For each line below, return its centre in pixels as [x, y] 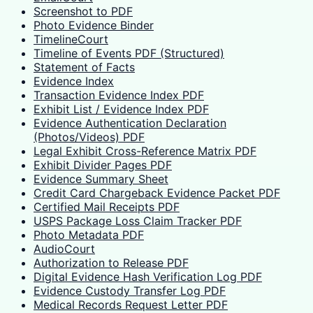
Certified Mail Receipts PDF [107, 207]
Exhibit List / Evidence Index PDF [121, 109]
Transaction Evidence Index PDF [119, 95]
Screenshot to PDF [83, 12]
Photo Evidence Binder [94, 26]
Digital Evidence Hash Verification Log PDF [148, 277]
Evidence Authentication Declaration [130, 123]
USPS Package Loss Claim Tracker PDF [138, 221]
